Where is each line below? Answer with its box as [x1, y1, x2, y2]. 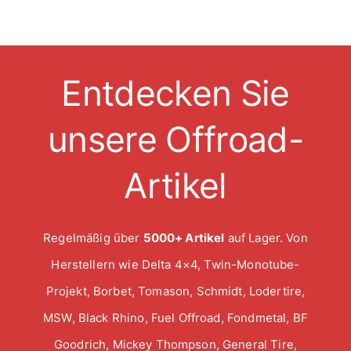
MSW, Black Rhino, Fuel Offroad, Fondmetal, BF [43, 309, 308, 325]
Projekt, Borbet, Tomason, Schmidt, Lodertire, [45, 283, 306, 299]
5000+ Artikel [143, 230, 225, 245]
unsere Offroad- [47, 118, 304, 161]
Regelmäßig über [43, 230, 143, 245]
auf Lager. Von [224, 230, 308, 245]
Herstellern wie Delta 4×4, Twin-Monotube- [51, 256, 300, 272]
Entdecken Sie [61, 71, 290, 114]
